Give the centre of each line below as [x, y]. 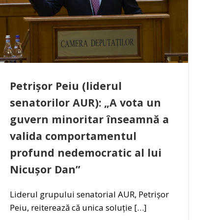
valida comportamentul [73, 136]
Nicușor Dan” [45, 169]
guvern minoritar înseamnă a [90, 119]
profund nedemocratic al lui [86, 152]
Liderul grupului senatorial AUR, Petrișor [90, 194]
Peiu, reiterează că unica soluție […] [79, 207]
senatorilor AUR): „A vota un [86, 102]
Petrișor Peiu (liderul [66, 85]
